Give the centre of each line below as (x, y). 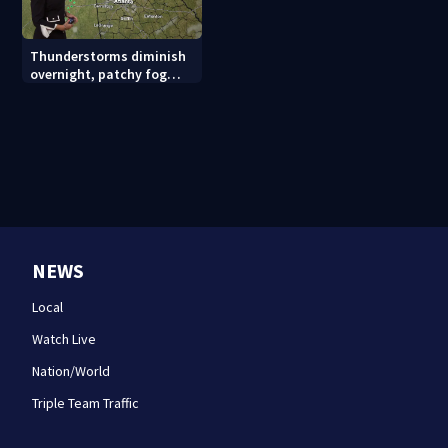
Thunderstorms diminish (108, 56)
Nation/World (71, 371)
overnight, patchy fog (99, 74)
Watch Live (64, 339)
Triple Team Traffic (85, 403)
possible (57, 92)
